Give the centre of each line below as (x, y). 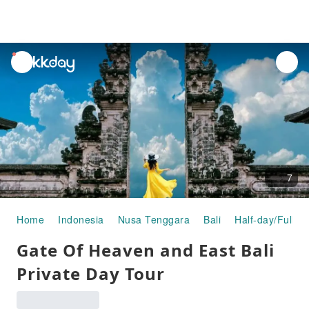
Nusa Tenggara (153, 219)
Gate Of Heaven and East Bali (146, 250)
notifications (40, 75)
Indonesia (81, 219)
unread (28, 59)
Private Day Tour (91, 273)
